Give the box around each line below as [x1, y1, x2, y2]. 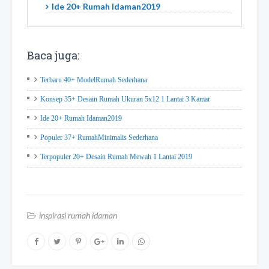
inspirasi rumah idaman [39, 210, 117, 220]
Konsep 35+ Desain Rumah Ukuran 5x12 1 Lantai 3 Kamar [40, 94, 210, 103]
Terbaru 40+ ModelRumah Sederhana [40, 75, 147, 84]
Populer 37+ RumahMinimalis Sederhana [40, 133, 158, 142]
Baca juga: [27, 47, 79, 62]
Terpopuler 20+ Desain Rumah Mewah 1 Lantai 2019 [40, 152, 192, 161]
